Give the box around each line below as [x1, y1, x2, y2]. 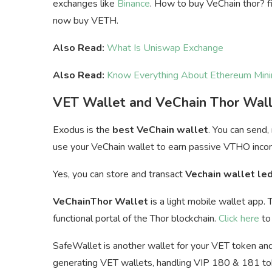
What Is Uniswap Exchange [107, 41, 223, 55]
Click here [219, 212, 259, 226]
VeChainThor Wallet [53, 195, 148, 209]
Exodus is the [53, 123, 112, 137]
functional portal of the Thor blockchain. [53, 212, 219, 226]
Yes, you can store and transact [53, 168, 185, 182]
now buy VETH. [53, 14, 118, 28]
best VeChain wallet [112, 123, 208, 137]
